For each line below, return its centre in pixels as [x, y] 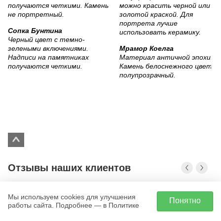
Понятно [185, 201]
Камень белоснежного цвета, [169, 66]
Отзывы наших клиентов [69, 168]
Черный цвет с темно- [46, 40]
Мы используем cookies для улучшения [72, 197]
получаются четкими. [45, 66]
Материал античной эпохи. [166, 57]
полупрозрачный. [147, 75]
